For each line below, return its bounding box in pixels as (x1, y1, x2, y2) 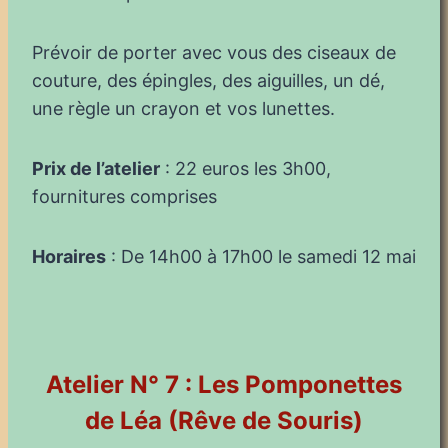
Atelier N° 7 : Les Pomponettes (46, 369, 402, 399)
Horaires (32, 245, 106, 267)
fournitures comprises (32, 185, 217, 207)
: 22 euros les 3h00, (160, 157, 331, 179)
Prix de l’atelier (32, 157, 160, 179)
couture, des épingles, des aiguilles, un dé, (32, 69, 385, 91)
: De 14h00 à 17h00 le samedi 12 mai (106, 245, 416, 267)
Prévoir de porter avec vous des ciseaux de (32, 41, 396, 63)
